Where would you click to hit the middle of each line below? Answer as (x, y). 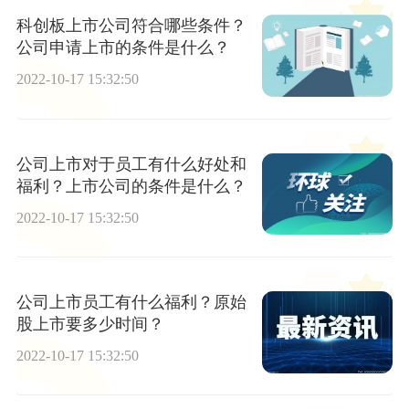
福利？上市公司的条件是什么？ (131, 186)
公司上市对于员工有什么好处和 (131, 164)
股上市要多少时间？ (90, 324)
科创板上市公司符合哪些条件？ (131, 26)
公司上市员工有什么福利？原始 (131, 302)
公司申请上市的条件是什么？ (123, 48)
